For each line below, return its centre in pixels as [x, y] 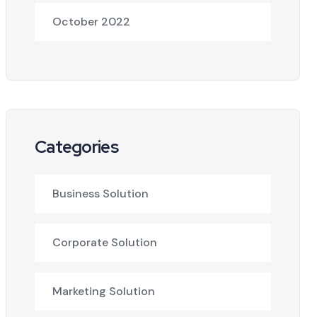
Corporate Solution [105, 242]
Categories [76, 147]
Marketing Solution [104, 291]
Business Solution [100, 194]
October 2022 [91, 22]
